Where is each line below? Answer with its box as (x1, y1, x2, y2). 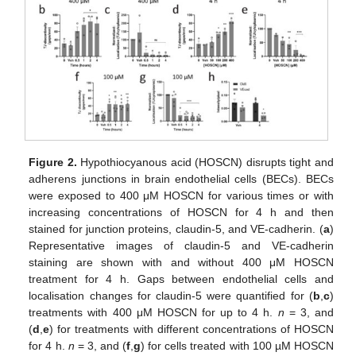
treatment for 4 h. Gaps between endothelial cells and (29, 272, 334, 285)
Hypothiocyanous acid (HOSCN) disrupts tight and (76, 155, 334, 168)
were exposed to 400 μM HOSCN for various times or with (29, 188, 334, 202)
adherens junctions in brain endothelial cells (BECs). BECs (29, 172, 334, 185)
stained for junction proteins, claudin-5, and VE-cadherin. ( (29, 222, 323, 235)
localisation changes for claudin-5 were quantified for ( (29, 288, 313, 302)
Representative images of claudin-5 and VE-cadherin (29, 238, 334, 252)
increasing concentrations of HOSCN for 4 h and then (29, 205, 334, 219)
